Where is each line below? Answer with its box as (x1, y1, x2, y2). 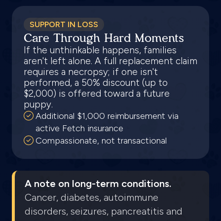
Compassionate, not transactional (36, 135, 167, 146)
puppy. (24, 99, 53, 110)
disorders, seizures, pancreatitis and (25, 205, 183, 217)
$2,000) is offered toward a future (24, 88, 170, 99)
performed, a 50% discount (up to (24, 77, 168, 88)
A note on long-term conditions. (25, 178, 171, 189)
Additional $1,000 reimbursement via (36, 110, 179, 121)
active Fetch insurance (36, 123, 123, 134)
